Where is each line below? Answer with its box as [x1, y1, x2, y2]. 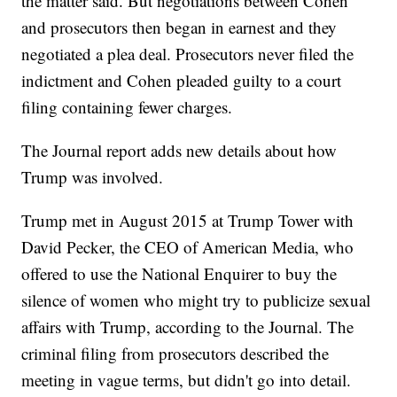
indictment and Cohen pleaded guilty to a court [21, 69, 342, 92]
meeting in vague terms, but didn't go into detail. [21, 369, 352, 392]
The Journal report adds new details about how [21, 139, 338, 162]
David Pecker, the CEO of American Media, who [21, 236, 354, 259]
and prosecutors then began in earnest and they [21, 16, 338, 39]
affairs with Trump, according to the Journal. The [21, 315, 354, 339]
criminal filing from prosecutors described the [21, 342, 330, 365]
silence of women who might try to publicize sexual [21, 289, 371, 312]
